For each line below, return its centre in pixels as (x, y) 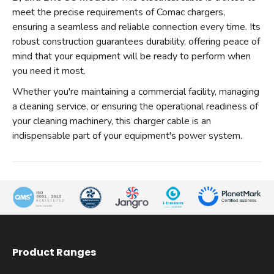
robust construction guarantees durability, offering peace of (136, 41)
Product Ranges (54, 252)
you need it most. (49, 71)
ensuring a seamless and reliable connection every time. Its (136, 27)
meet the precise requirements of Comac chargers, (119, 12)
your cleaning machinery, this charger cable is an (112, 121)
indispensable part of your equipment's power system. (127, 135)
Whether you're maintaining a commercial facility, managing (136, 91)
